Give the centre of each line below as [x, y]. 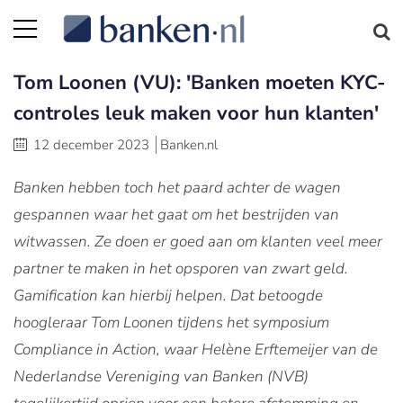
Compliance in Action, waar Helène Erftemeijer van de [196, 349]
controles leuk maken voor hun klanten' [196, 113]
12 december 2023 [91, 145]
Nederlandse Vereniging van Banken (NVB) [161, 376]
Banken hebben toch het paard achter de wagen [177, 188]
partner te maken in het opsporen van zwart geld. [181, 269]
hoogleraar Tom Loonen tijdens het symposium [171, 322]
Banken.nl [189, 145]
